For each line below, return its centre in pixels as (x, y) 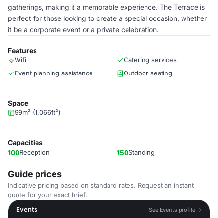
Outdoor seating (148, 73)
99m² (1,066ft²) (38, 112)
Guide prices (35, 174)
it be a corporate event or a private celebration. (83, 29)
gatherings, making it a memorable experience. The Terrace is (106, 7)
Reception (35, 152)
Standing (142, 152)
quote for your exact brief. (47, 195)
